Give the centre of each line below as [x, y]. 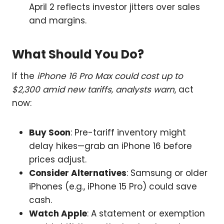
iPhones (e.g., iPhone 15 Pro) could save [113, 187]
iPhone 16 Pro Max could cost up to [110, 76]
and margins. [58, 21]
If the [24, 76]
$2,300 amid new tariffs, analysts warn [93, 90]
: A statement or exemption [146, 214]
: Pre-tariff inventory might [128, 133]
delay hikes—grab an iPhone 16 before [110, 146]
